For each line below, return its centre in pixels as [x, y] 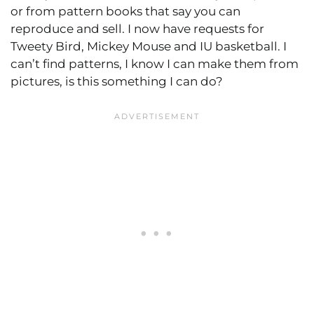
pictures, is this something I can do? [117, 81]
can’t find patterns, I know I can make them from [155, 63]
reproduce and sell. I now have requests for [137, 28]
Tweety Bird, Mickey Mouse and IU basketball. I [149, 46]
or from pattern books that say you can [125, 11]
